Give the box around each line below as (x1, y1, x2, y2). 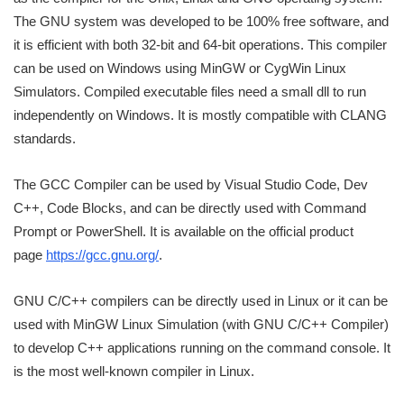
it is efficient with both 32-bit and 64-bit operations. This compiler (14, 36, 387, 52)
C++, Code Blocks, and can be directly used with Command (14, 199, 366, 216)
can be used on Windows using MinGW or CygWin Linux (14, 60, 346, 76)
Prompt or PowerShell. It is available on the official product (14, 223, 353, 239)
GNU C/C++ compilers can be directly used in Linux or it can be (14, 292, 388, 308)
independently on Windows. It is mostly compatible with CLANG (14, 106, 387, 123)
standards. (14, 130, 76, 146)
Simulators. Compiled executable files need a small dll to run (14, 83, 366, 99)
